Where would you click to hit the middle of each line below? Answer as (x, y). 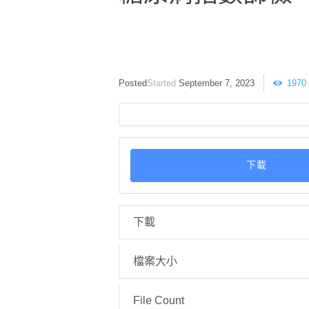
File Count (159, 301)
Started (163, 83)
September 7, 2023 (217, 83)
